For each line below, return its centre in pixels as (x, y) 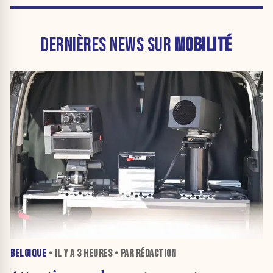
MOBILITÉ (203, 46)
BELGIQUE (28, 254)
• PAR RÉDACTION (144, 254)
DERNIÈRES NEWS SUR (108, 46)
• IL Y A (62, 254)
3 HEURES (94, 254)
